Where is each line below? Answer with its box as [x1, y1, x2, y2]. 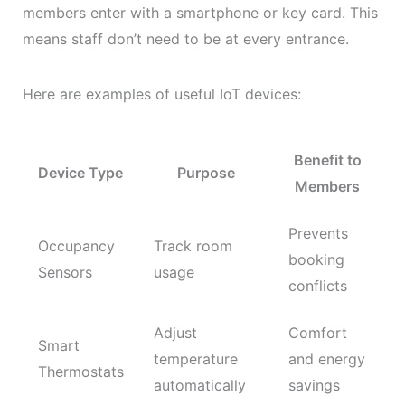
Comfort [287, 324, 347, 343]
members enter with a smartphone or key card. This [22, 4, 378, 23]
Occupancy [37, 237, 115, 256]
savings [287, 376, 340, 395]
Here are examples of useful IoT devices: [22, 85, 301, 104]
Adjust [153, 324, 197, 343]
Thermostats [37, 363, 124, 381]
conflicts [287, 277, 347, 296]
